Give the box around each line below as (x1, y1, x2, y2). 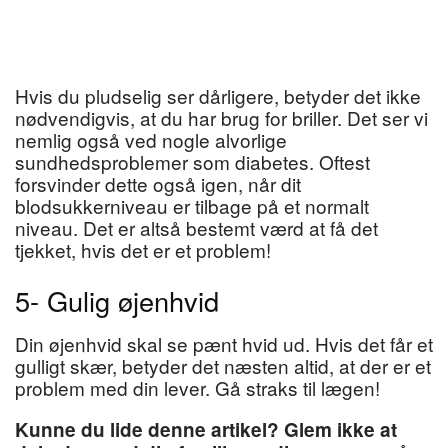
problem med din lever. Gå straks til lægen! (15, 373, 380, 401)
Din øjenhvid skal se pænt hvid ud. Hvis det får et (15, 329, 433, 357)
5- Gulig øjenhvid (15, 281, 219, 321)
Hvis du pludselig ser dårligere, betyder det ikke (15, 81, 421, 109)
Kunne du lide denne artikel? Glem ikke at (15, 415, 397, 443)
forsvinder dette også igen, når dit (15, 169, 301, 197)
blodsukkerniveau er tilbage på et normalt (15, 191, 369, 219)
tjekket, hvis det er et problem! (15, 235, 271, 263)
